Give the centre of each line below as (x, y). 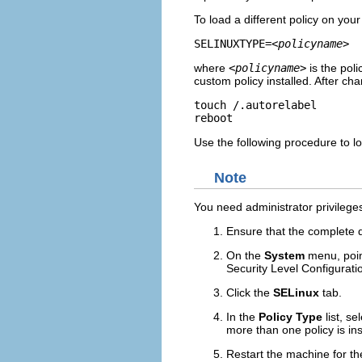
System (284, 256)
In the (242, 317)
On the (245, 256)
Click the (250, 293)
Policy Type (290, 317)
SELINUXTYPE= (233, 43)
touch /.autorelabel (255, 105)
